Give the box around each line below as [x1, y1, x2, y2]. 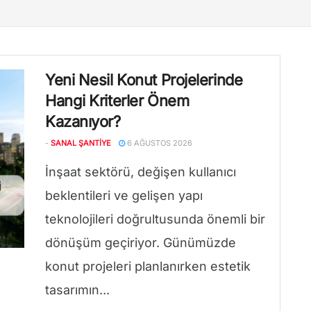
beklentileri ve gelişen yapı [45, 188, 203, 203]
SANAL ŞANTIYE [51, 138, 111, 148]
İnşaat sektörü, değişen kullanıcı [45, 165, 236, 179]
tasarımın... [45, 283, 110, 297]
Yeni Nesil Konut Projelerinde [45, 71, 243, 89]
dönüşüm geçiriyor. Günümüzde [45, 235, 236, 250]
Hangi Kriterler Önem [45, 92, 190, 110]
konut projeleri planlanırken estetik [45, 259, 251, 274]
